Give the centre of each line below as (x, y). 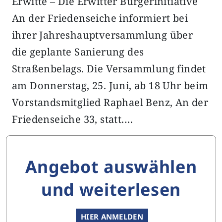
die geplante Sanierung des (78, 52)
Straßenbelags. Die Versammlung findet (109, 69)
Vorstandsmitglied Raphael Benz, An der (110, 102)
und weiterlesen (111, 189)
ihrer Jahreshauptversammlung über (103, 35)
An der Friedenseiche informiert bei (100, 18)
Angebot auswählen (111, 166)
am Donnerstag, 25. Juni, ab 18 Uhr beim (110, 85)
